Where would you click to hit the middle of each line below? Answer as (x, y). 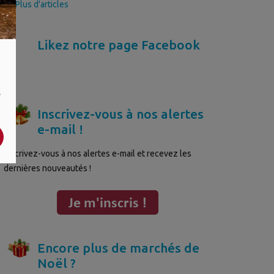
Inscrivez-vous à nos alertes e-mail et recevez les (98, 153)
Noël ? (57, 263)
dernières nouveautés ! (47, 168)
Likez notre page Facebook (119, 44)
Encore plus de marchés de (118, 247)
